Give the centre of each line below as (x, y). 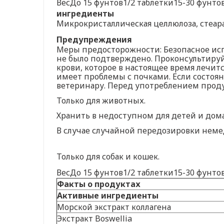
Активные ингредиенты (108, 195)
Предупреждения (94, 39)
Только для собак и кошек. (108, 156)
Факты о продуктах (99, 184)
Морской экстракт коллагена (114, 207)
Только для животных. (101, 100)
